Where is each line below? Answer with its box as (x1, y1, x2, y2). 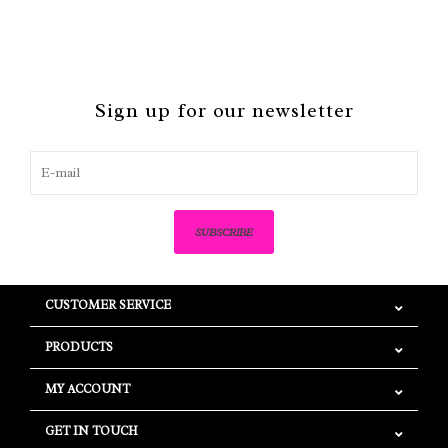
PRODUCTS (45, 339, 113, 355)
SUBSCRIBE (195, 224, 253, 240)
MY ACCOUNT (45, 381, 130, 397)
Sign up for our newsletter (94, 98, 354, 123)
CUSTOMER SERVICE (45, 297, 171, 313)
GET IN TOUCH (45, 423, 138, 439)
